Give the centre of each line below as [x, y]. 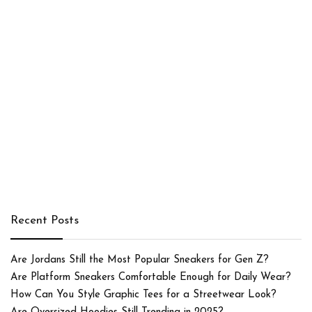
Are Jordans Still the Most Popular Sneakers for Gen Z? [140, 260]
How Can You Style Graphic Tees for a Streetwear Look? [143, 295]
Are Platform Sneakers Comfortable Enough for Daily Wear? [151, 278]
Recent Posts [45, 221]
